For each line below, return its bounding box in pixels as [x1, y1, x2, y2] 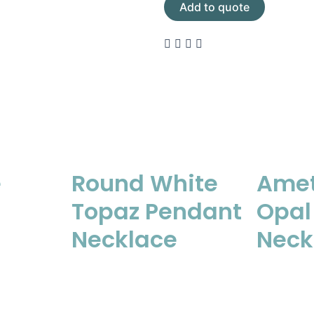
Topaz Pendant [71, 196, 242, 227]
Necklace [71, 224, 177, 255]
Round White [71, 168, 218, 199]
